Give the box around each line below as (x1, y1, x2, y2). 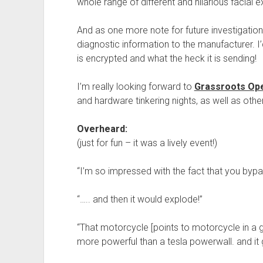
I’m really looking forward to (76, 81, 194, 93)
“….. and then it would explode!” (76, 194, 203, 205)
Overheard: (76, 123, 127, 135)
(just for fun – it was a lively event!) (76, 137, 217, 149)
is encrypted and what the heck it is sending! (76, 53, 257, 65)
